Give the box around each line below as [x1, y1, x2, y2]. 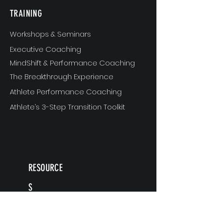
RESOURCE [28, 161, 63, 174]
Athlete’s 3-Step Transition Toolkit [10, 101, 125, 112]
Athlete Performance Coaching [10, 86, 122, 97]
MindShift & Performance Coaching [10, 57, 135, 68]
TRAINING [10, 7, 43, 19]
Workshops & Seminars [10, 28, 91, 39]
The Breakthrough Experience [10, 71, 113, 82]
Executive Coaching [10, 44, 81, 54]
